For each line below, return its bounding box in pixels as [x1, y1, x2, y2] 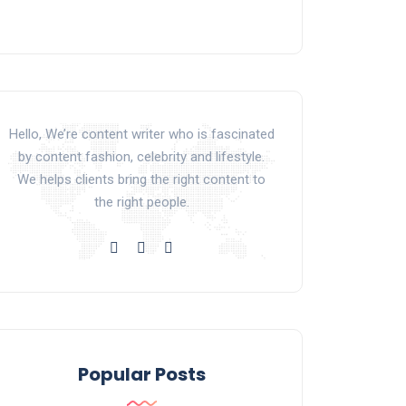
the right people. [93, 193, 189, 210]
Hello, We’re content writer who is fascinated [8, 125, 275, 142]
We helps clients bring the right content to [17, 170, 266, 188]
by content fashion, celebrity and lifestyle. [18, 148, 265, 165]
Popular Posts [77, 361, 206, 387]
